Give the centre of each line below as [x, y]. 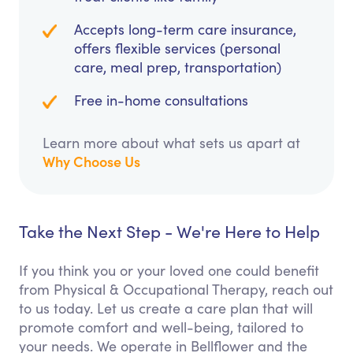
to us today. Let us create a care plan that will [166, 308]
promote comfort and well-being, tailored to [161, 327]
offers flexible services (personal [177, 48]
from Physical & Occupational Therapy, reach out [176, 290]
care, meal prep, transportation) [178, 67]
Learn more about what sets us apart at [171, 143]
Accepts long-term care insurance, [185, 30]
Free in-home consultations [161, 100]
